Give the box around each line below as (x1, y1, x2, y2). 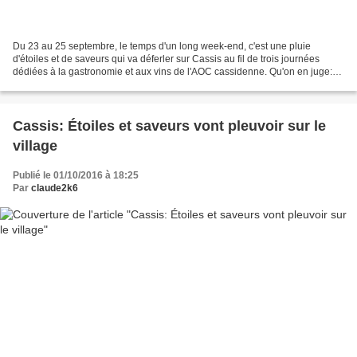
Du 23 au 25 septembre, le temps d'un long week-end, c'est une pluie (13, 41, 311, 53)
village (13, 138, 57, 155)
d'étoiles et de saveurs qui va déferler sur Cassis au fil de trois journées (13, 53, 320, 65)
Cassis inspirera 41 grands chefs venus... (13, 79, 190, 91)
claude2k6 (31, 182, 78, 194)
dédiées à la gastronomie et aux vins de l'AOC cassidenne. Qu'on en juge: (13, 66, 332, 78)
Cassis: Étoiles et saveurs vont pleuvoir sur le (13, 118, 326, 135)
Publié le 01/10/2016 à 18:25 (13, 170, 139, 182)
